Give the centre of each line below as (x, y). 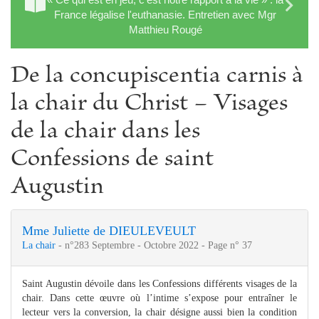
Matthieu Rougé (165, 29)
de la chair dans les (105, 132)
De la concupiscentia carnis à (157, 77)
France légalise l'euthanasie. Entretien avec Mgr (165, 14)
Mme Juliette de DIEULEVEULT (109, 230)
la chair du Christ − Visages (149, 104)
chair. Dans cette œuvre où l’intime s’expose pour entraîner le (159, 298)
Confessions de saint (112, 160)
